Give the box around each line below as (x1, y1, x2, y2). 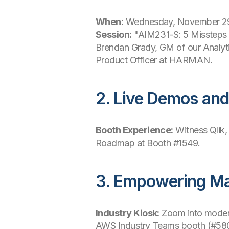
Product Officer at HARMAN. (96, 55, 212, 65)
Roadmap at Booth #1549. (96, 138, 200, 148)
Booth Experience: (96, 125, 173, 135)
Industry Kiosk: (96, 208, 159, 218)
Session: (96, 29, 132, 40)
